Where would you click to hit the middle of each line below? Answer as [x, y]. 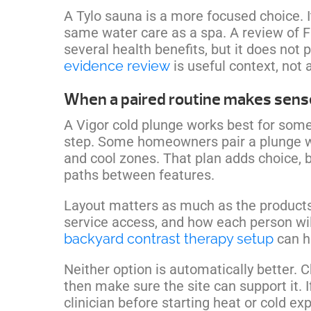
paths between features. [139, 175]
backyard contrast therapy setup [169, 238]
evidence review [117, 66]
